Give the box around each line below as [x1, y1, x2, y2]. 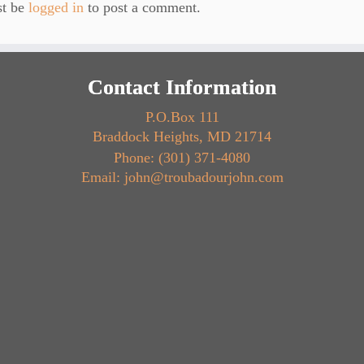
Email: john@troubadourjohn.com [80, 169, 284, 186]
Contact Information [88, 76, 276, 100]
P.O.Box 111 [145, 109, 219, 126]
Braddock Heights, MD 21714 [93, 128, 271, 145]
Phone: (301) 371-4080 [114, 149, 250, 167]
